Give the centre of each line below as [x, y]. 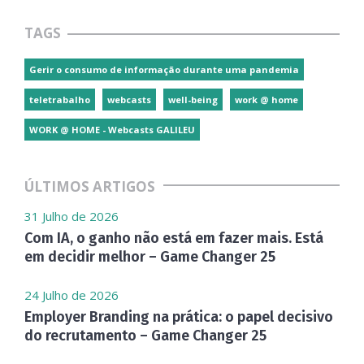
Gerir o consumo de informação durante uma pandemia [164, 69]
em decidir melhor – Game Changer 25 [150, 257]
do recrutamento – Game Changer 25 [145, 336]
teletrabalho [60, 100]
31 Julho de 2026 [71, 216]
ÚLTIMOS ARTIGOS [90, 186]
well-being [193, 100]
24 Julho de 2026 [71, 295]
